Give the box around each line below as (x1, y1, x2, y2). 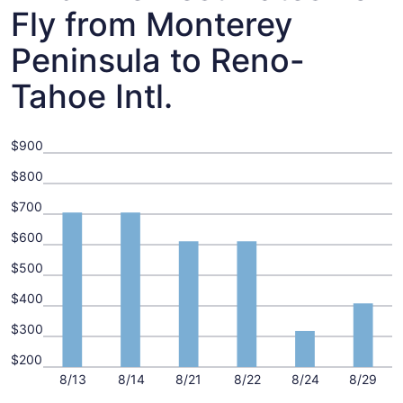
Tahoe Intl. (11, 76, 173, 116)
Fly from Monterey (11, 4, 292, 44)
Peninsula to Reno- (11, 40, 305, 80)
